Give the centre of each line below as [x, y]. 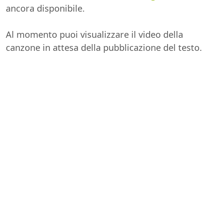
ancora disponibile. [45, 8]
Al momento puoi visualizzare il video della [94, 34]
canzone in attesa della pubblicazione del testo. [104, 47]
